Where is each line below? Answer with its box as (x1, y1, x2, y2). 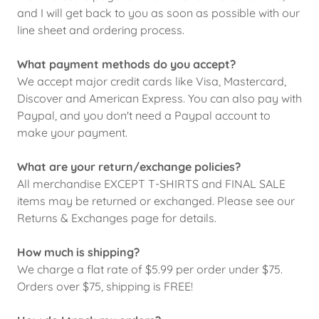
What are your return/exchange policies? (17, 159, 241, 174)
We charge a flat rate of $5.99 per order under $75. (17, 262, 283, 276)
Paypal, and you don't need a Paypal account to (17, 108, 271, 122)
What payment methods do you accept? (17, 57, 236, 71)
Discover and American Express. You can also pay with (17, 91, 302, 105)
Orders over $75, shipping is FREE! (17, 279, 196, 293)
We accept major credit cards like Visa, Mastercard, (17, 74, 286, 88)
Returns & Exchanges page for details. (17, 211, 216, 225)
